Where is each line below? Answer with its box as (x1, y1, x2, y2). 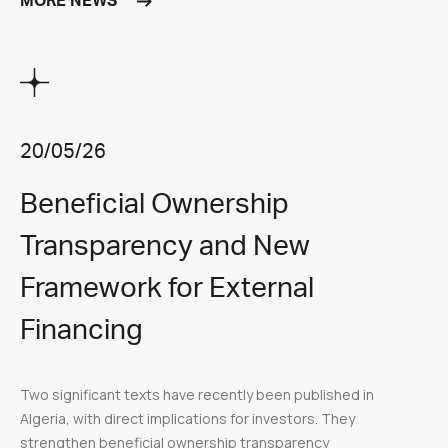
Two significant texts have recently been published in (20, 384, 374, 404)
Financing (20, 315, 143, 344)
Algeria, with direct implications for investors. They (20, 408, 355, 428)
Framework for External (20, 273, 314, 302)
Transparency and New (20, 231, 310, 260)
